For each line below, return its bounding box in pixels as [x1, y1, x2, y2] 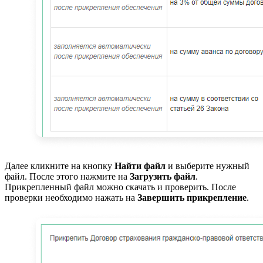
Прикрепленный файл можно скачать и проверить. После [5, 181, 236, 192]
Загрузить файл [130, 171, 195, 181]
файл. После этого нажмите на [5, 171, 130, 181]
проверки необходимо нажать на [5, 192, 137, 203]
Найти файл [114, 160, 166, 171]
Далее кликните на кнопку [5, 160, 114, 171]
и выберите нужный [166, 160, 249, 171]
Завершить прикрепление [137, 192, 247, 203]
